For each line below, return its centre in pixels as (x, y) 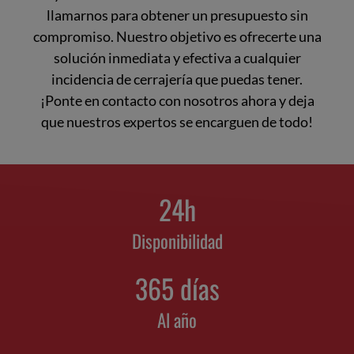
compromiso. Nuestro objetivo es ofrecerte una (177, 37)
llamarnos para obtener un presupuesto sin (177, 15)
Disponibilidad (177, 241)
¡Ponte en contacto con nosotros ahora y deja (177, 101)
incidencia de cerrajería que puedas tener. (177, 79)
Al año (177, 320)
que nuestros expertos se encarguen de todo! (177, 122)
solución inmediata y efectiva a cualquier (177, 58)
